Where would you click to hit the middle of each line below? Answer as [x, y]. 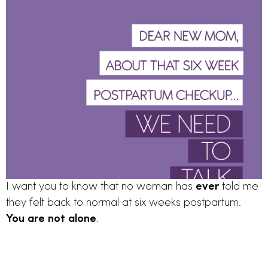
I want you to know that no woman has [101, 187]
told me [239, 187]
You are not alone [51, 220]
